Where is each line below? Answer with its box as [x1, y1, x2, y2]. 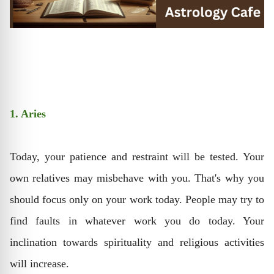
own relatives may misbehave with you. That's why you [10, 172, 264, 184]
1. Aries [10, 108, 46, 120]
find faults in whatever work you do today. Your [10, 215, 264, 227]
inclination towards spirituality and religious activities [10, 236, 264, 248]
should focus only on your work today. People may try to [10, 193, 264, 206]
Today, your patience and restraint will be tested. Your [10, 150, 264, 163]
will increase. [10, 257, 69, 270]
